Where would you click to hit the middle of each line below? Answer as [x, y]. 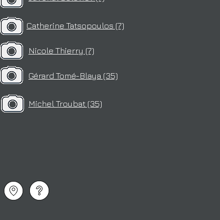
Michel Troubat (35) [65, 104]
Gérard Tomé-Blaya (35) [73, 76]
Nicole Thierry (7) [61, 51]
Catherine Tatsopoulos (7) [75, 26]
